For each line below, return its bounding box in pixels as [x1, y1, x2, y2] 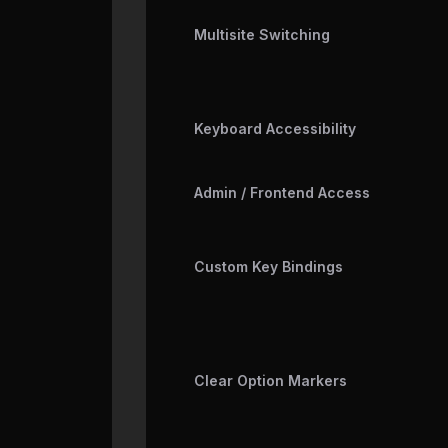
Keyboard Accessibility [194, 120, 356, 138]
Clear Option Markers [194, 372, 347, 390]
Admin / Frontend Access [194, 184, 370, 202]
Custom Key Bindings [194, 258, 343, 276]
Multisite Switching [194, 26, 330, 44]
